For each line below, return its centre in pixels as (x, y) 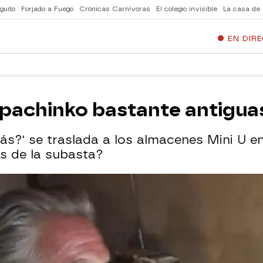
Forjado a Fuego (47, 9)
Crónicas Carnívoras (115, 9)
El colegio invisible (187, 9)
